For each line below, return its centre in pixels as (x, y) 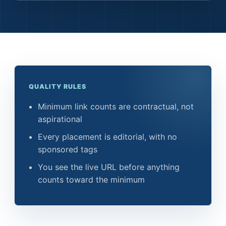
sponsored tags (68, 149)
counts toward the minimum (91, 180)
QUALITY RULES (58, 87)
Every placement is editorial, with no (107, 137)
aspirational (60, 119)
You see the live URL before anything (109, 167)
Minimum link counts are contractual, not (116, 106)
